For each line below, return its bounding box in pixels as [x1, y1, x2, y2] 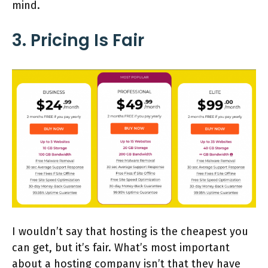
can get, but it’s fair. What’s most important [12, 241, 230, 255]
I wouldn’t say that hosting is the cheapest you [12, 225, 248, 239]
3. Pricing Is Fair [12, 29, 144, 53]
